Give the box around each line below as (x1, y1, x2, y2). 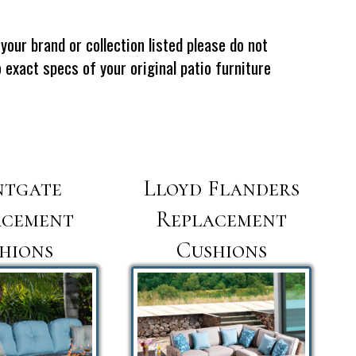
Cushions (176, 236, 267, 264)
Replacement (156, 205, 288, 233)
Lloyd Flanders (143, 174, 300, 202)
